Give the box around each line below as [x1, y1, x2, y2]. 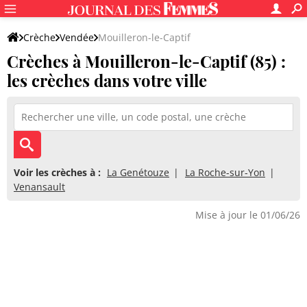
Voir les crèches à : [14, 166, 101, 179]
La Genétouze [107, 166, 169, 179]
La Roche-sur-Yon [185, 166, 265, 179]
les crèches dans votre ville [7, 69, 207, 91]
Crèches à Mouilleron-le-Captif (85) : [7, 50, 286, 72]
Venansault [14, 180, 65, 193]
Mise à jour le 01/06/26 [195, 208, 300, 221]
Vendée [60, 31, 94, 44]
